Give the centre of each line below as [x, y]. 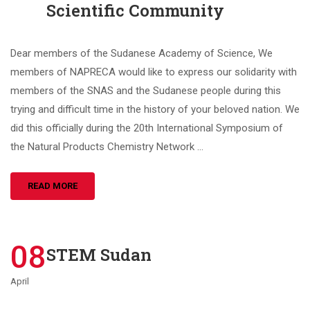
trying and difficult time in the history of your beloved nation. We [155, 109]
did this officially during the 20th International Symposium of [147, 128]
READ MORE [53, 186]
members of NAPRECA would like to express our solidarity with [154, 72]
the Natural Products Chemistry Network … [107, 147]
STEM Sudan [99, 255]
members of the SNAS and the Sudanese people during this [146, 91]
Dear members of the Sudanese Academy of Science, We [142, 53]
